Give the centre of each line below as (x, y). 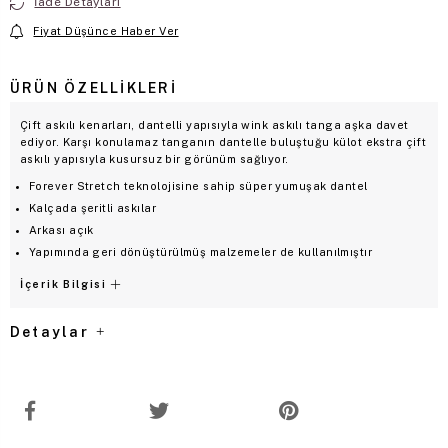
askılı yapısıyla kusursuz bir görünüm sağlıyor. (154, 158)
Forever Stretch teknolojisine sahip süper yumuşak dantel (198, 185)
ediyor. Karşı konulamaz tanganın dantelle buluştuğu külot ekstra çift (223, 141)
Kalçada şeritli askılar (93, 207)
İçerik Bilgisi (63, 283)
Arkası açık (61, 229)
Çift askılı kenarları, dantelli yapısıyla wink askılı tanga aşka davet (214, 124)
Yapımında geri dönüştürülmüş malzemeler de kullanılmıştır (201, 251)
